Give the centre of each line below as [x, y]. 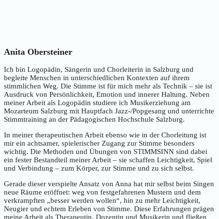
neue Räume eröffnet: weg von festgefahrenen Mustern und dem [102, 192]
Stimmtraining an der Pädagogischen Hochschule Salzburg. [94, 120]
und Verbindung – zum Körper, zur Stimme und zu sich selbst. [99, 168]
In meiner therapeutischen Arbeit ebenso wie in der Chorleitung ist [105, 135]
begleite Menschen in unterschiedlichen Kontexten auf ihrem [97, 78]
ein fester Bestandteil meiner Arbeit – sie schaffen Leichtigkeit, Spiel [108, 160]
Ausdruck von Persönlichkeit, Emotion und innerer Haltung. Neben [107, 95]
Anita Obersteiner [38, 52]
